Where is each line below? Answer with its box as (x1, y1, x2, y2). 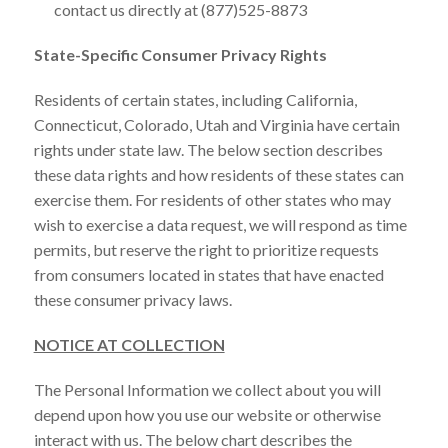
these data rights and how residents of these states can (33, 164, 404, 184)
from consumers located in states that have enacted (33, 264, 384, 284)
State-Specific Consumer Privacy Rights (33, 44, 327, 64)
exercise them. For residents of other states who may (33, 189, 391, 209)
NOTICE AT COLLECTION (33, 334, 225, 354)
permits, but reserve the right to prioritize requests (33, 239, 379, 259)
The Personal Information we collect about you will (33, 379, 381, 399)
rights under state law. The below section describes (33, 139, 383, 159)
